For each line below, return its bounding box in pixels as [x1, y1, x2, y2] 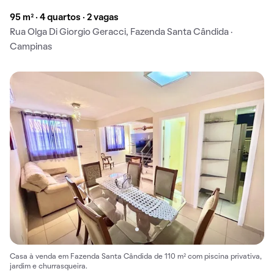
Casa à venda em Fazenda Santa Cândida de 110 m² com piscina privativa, [10, 254, 262, 261]
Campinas [10, 43, 52, 52]
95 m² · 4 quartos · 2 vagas [10, 13, 119, 23]
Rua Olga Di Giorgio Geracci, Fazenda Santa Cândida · [10, 28, 232, 37]
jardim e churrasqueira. [10, 264, 87, 270]
